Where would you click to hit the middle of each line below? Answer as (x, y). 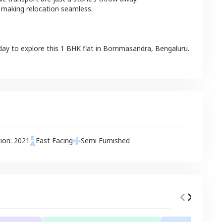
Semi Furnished (105, 141)
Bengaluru (171, 48)
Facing (61, 141)
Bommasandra (127, 48)
